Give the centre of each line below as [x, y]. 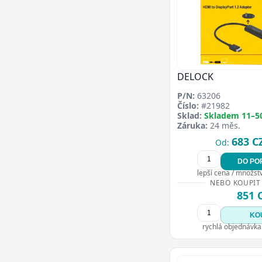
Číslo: [188, 105]
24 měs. [224, 125]
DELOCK [195, 76]
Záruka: [192, 125]
